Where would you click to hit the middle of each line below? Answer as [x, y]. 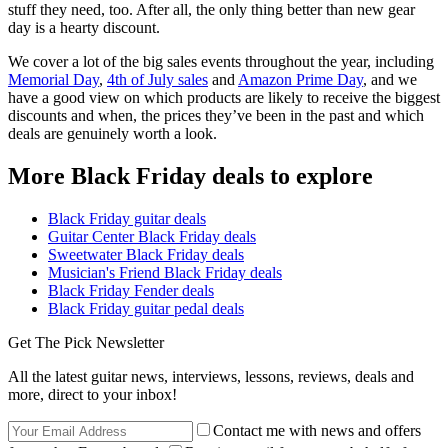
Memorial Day [53, 80]
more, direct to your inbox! [92, 395]
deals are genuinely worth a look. [112, 134]
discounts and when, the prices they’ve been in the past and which [216, 116]
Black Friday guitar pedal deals [146, 309]
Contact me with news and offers [317, 431]
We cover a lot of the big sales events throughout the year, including [221, 62]
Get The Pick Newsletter [86, 343]
